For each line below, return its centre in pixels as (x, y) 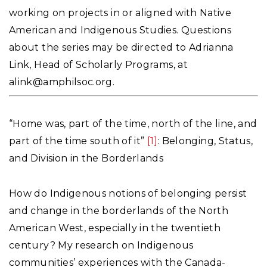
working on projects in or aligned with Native (120, 13)
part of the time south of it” (78, 141)
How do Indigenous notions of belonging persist (128, 194)
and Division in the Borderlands (86, 158)
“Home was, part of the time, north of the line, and (133, 123)
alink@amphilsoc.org (61, 82)
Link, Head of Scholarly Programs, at (98, 65)
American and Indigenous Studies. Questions (120, 30)
